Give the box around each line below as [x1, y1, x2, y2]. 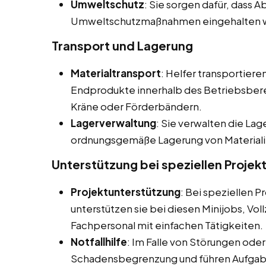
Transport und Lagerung [52, 38, 193, 53]
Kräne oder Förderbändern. [71, 100, 202, 113]
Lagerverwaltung [71, 116, 156, 130]
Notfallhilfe [71, 235, 127, 249]
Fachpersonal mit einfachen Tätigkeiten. [71, 218, 263, 232]
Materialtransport [71, 66, 161, 80]
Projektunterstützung [71, 185, 180, 199]
